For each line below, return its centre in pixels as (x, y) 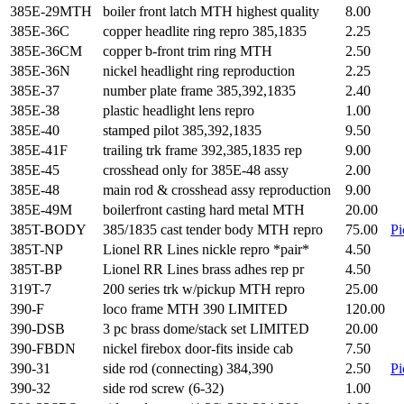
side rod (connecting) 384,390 (188, 368)
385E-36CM (46, 51)
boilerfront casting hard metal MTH (204, 210)
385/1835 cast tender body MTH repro (213, 230)
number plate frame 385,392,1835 (199, 91)
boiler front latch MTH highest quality (211, 11)
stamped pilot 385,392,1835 (182, 130)
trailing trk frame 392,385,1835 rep (202, 150)
